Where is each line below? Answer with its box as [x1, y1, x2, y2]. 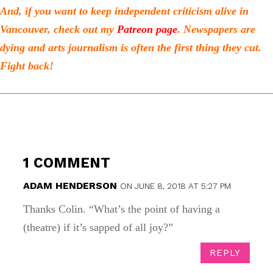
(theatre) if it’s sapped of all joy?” [23, 221, 173, 233]
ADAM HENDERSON [23, 180, 117, 191]
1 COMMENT [23, 155, 110, 171]
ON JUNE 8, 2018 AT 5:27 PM [120, 181, 231, 191]
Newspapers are [183, 23, 255, 35]
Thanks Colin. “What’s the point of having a [23, 203, 220, 215]
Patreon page [117, 23, 177, 35]
